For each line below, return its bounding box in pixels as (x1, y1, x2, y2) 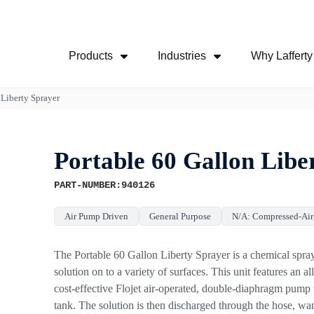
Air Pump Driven (64, 210, 129, 221)
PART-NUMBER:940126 (54, 179, 156, 191)
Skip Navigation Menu (104, 38, 210, 48)
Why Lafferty (250, 50, 313, 62)
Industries (157, 50, 206, 62)
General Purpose (149, 210, 212, 221)
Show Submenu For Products (123, 60, 278, 72)
